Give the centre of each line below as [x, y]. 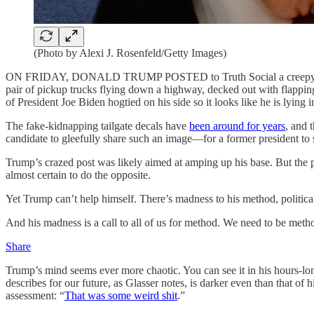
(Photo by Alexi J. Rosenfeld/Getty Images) [130, 53]
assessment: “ [35, 295]
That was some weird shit [121, 295]
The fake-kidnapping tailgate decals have [97, 126]
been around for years [237, 126]
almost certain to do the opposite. [78, 175]
